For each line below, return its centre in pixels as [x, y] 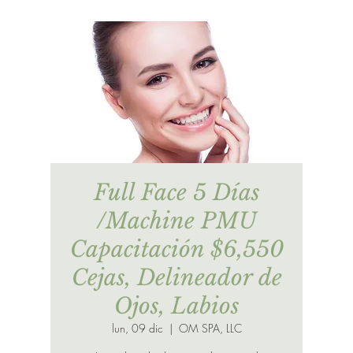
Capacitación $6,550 [176, 249]
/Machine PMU [176, 221]
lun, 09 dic [137, 328]
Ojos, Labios [176, 306]
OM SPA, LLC [210, 328]
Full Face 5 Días [176, 192]
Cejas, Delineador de [176, 277]
